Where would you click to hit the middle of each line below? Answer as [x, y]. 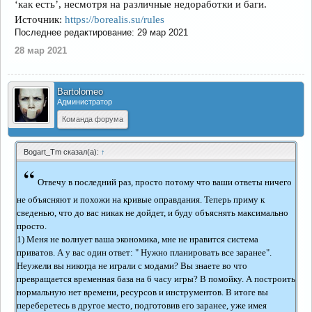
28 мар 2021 [41, 50]
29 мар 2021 [163, 32]
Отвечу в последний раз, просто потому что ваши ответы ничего [165, 182]
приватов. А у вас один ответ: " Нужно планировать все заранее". [144, 252]
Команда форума [93, 119]
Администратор [85, 102]
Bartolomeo [80, 92]
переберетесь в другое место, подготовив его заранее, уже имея [142, 305]
